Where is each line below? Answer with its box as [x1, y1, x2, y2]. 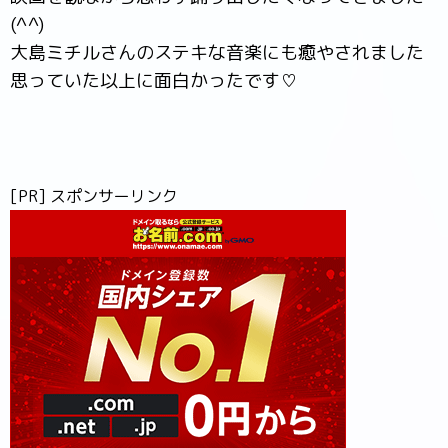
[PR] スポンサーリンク [10, 185, 178, 207]
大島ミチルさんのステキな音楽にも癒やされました [10, 40, 424, 65]
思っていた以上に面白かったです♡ [10, 68, 298, 93]
